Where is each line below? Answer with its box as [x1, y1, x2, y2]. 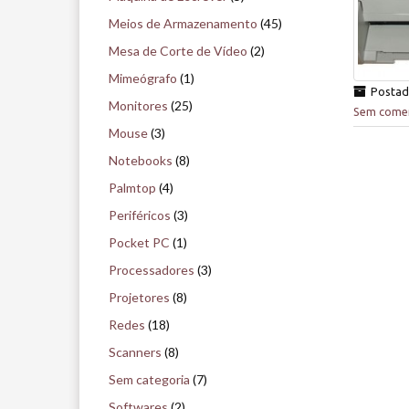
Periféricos [109, 207, 171, 224]
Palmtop [109, 180, 156, 196]
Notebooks [109, 152, 173, 169]
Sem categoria [109, 372, 190, 388]
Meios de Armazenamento [109, 16, 257, 32]
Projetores [109, 289, 170, 306]
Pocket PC [109, 235, 170, 251]
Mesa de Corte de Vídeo [109, 43, 247, 59]
